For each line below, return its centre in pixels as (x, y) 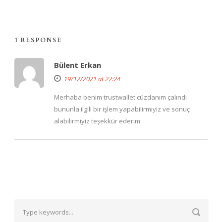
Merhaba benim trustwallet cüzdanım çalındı (120, 97)
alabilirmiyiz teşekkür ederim (97, 121)
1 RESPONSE (38, 40)
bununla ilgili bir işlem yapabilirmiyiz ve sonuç (122, 109)
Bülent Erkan (78, 65)
